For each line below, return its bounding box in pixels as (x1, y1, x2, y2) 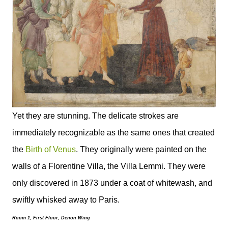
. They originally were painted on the (76, 145, 207, 154)
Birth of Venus (25, 145, 76, 154)
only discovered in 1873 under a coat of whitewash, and (12, 178, 212, 187)
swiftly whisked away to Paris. (12, 195, 120, 204)
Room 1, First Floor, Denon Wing (12, 215, 90, 220)
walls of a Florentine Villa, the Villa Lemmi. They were (12, 161, 206, 170)
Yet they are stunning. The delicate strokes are (12, 111, 179, 120)
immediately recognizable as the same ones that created (12, 128, 215, 137)
